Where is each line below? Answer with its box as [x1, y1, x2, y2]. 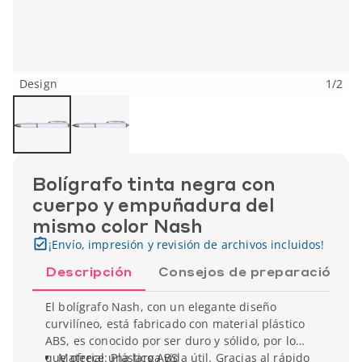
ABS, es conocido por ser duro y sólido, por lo [45, 333, 296, 348]
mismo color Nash [32, 214, 204, 237]
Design [19, 76, 57, 91]
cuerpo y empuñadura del [32, 193, 275, 216]
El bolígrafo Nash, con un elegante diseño [45, 299, 277, 314]
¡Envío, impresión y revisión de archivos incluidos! [48, 237, 325, 252]
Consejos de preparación [158, 263, 339, 280]
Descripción [45, 263, 133, 280]
